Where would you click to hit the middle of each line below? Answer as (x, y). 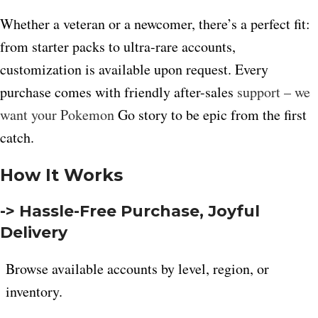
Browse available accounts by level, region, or (137, 269)
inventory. (34, 292)
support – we (274, 92)
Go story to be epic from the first (210, 115)
